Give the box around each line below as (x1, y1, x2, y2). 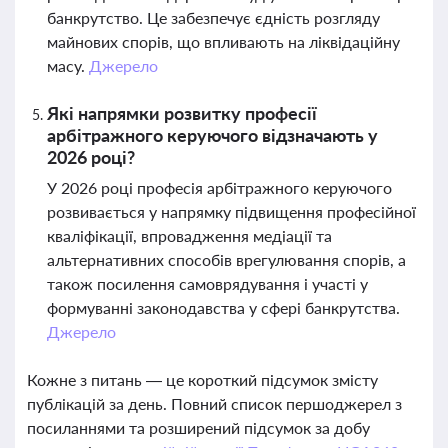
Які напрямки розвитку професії (47, 102, 317, 124)
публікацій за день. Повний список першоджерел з (27, 394, 402, 413)
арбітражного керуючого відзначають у (47, 124, 378, 146)
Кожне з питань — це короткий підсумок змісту (27, 370, 378, 389)
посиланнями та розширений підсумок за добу (27, 418, 370, 437)
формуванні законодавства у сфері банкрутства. (47, 298, 400, 317)
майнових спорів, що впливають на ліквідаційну (47, 32, 400, 51)
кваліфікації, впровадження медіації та (47, 226, 332, 245)
